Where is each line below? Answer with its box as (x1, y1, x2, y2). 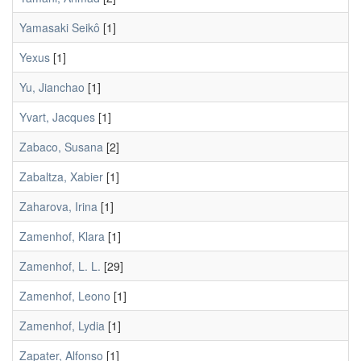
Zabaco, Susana (19, 138, 103, 155)
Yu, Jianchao (19, 78, 85, 95)
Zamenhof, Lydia (19, 317, 105, 334)
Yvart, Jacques (19, 108, 95, 125)
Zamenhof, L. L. (19, 257, 101, 274)
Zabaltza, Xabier (19, 168, 103, 185)
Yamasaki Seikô (19, 19, 100, 35)
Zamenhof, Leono (19, 287, 110, 304)
